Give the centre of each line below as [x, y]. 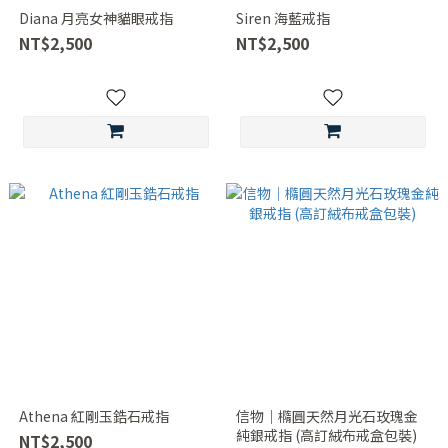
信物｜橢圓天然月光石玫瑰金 [326, 416]
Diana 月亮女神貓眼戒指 [95, 18]
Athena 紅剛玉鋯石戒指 [93, 416]
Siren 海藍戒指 [282, 18]
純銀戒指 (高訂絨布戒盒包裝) [326, 435]
